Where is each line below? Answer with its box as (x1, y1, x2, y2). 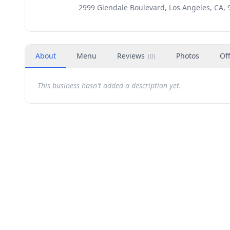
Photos (176, 51, 199, 61)
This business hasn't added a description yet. (37, 81, 181, 90)
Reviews (117, 51, 145, 61)
